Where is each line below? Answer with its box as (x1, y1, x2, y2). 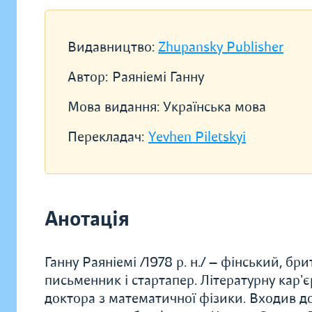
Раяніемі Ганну (112, 68, 204, 86)
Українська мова (163, 98, 266, 116)
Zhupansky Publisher (158, 38, 283, 56)
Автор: (68, 68, 108, 86)
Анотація (45, 206, 130, 232)
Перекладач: (68, 128, 144, 146)
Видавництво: (68, 38, 158, 56)
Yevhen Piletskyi (148, 128, 246, 146)
